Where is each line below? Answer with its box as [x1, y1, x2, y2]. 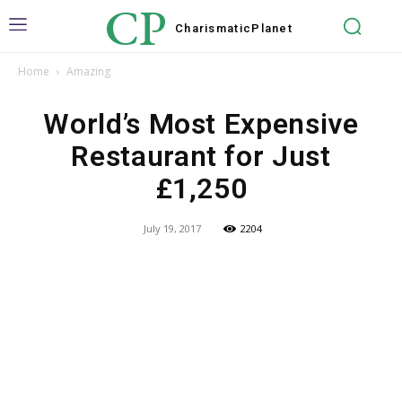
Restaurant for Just [71, 139, 331, 173]
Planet [251, 21, 293, 35]
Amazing [66, 64, 110, 79]
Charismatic [174, 21, 252, 35]
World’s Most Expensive [43, 107, 359, 141]
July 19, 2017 [144, 222, 201, 235]
